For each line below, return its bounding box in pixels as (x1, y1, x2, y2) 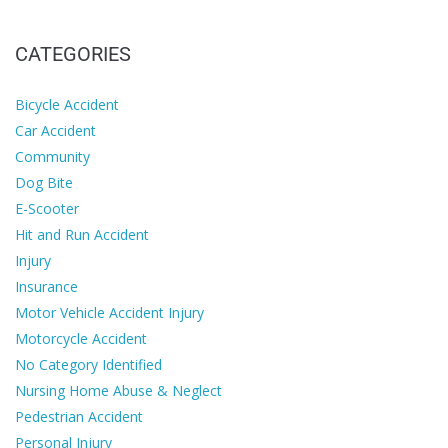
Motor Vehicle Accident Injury (15, 303, 204, 323)
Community (15, 147, 90, 167)
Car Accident (15, 121, 96, 141)
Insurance (15, 277, 78, 297)
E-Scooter (15, 199, 79, 219)
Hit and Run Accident (15, 225, 149, 245)
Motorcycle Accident (15, 329, 147, 349)
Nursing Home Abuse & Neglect (15, 381, 222, 401)
